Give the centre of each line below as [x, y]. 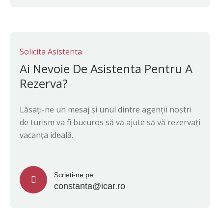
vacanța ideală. [46, 135]
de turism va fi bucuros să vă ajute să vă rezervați [110, 122]
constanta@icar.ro [90, 186]
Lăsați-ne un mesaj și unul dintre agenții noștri [106, 110]
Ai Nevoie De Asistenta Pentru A [106, 69]
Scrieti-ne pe [74, 175]
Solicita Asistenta [51, 52]
